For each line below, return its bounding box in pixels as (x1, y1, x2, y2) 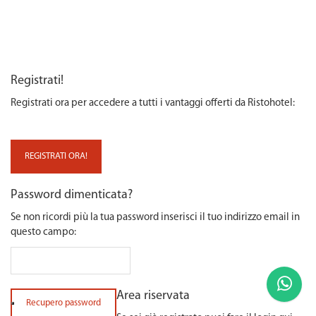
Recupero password (26, 298, 101, 308)
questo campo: (11, 227, 76, 238)
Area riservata (116, 289, 190, 303)
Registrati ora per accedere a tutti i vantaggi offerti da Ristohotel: (11, 98, 295, 109)
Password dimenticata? (11, 188, 133, 202)
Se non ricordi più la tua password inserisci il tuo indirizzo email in (11, 212, 300, 223)
